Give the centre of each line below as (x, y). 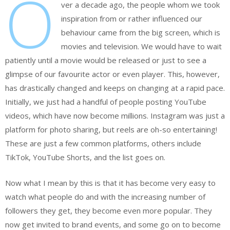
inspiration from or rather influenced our (131, 19)
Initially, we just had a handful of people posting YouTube (106, 102)
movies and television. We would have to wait (141, 46)
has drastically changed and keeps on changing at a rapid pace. (115, 88)
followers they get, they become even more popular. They (109, 210)
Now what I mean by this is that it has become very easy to (110, 183)
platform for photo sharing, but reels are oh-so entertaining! (111, 130)
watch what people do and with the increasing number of (105, 196)
